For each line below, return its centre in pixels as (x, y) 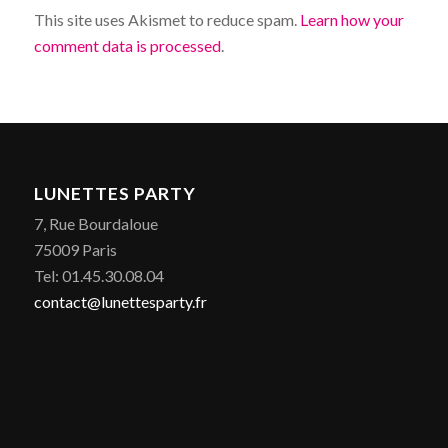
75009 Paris (75, 249)
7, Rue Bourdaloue (95, 223)
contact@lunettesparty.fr (120, 301)
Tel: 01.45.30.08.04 (98, 275)
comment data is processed (127, 46)
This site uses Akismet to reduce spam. (166, 20)
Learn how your (351, 20)
